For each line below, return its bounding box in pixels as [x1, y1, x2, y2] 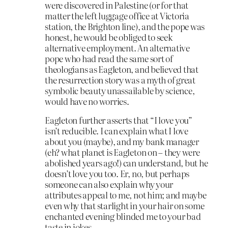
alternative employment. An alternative [45, 41, 190, 54]
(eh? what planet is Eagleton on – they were [45, 146, 200, 159]
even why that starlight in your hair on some [45, 199, 205, 212]
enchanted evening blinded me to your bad [45, 210, 201, 223]
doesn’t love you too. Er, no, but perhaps [45, 167, 190, 180]
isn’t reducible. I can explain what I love [45, 124, 188, 137]
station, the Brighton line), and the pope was [45, 19, 205, 33]
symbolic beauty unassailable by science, [45, 83, 195, 97]
